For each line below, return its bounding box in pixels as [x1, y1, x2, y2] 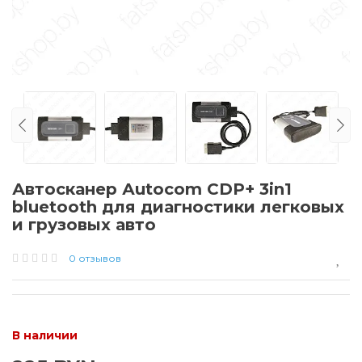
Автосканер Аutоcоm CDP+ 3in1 [12, 179, 292, 200]
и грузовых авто [12, 215, 156, 235]
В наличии [12, 328, 78, 343]
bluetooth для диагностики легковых [12, 197, 344, 217]
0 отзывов [69, 252, 121, 265]
